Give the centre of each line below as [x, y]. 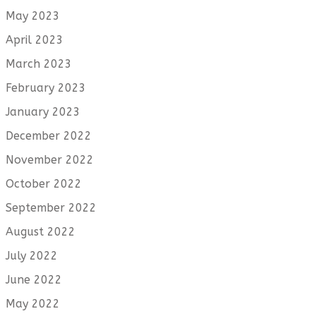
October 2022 [44, 183]
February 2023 [46, 87]
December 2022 [49, 135]
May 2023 [33, 16]
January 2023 [43, 111]
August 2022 [41, 231]
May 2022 [33, 303]
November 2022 [50, 159]
